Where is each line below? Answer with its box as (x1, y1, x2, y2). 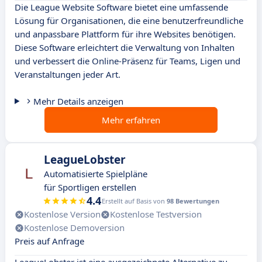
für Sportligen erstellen (44, 181, 136, 194)
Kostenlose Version (24, 208, 101, 220)
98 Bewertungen (167, 196, 219, 206)
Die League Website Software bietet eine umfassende (15, 1, 228, 13)
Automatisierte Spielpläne (44, 168, 147, 180)
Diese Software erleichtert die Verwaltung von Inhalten (15, 42, 235, 54)
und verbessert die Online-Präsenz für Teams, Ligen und (15, 55, 240, 67)
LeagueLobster (44, 152, 126, 168)
